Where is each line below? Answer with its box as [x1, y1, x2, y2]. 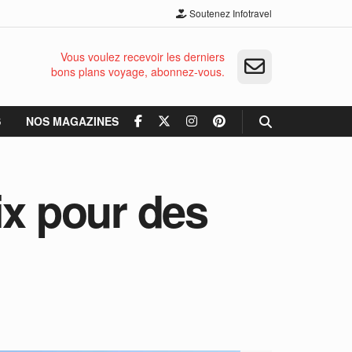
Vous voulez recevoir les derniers [60, 49, 225, 64]
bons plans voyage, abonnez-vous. [51, 64, 225, 79]
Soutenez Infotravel [187, 6, 272, 20]
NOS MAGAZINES [26, 113, 119, 129]
